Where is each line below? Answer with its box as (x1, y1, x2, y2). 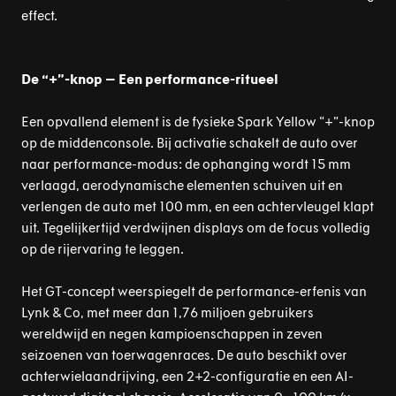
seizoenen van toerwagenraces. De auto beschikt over (21, 346, 347, 363)
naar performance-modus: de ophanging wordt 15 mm (21, 156, 351, 172)
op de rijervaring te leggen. (21, 240, 184, 257)
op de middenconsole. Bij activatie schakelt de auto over (21, 134, 358, 151)
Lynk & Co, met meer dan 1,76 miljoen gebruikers (21, 304, 314, 321)
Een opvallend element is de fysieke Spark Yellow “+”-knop (21, 113, 375, 130)
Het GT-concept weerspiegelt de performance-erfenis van (21, 283, 367, 300)
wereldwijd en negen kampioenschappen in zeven (21, 325, 323, 342)
